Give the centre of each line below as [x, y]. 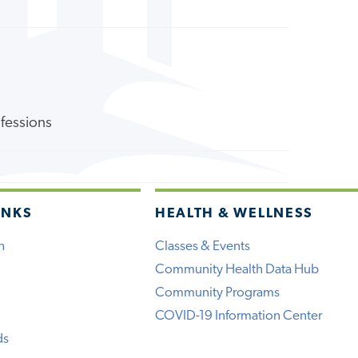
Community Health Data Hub [237, 269]
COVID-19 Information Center [238, 316]
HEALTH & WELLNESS [234, 213]
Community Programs [217, 292]
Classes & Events [202, 246]
